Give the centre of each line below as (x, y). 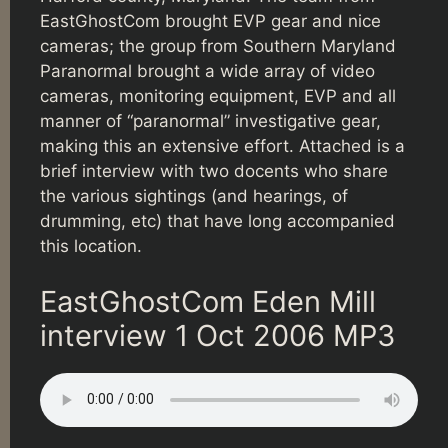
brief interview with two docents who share (214, 171)
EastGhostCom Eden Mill (208, 301)
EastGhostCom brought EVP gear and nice (210, 21)
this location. (91, 246)
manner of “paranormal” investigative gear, (210, 121)
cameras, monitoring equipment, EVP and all (218, 96)
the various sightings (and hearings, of (194, 196)
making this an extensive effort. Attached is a (222, 146)
